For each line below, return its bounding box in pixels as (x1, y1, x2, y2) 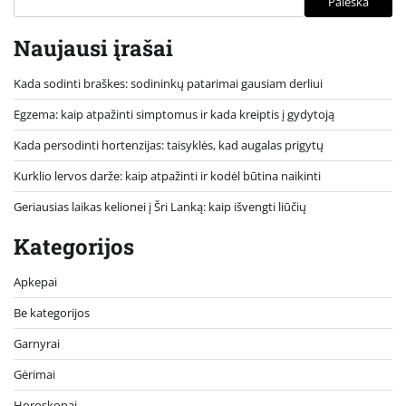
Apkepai (14, 274, 57, 291)
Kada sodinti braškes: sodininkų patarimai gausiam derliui (14, 75, 323, 92)
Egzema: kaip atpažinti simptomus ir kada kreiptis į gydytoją (14, 106, 334, 123)
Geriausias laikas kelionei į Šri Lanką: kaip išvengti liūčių (14, 198, 306, 216)
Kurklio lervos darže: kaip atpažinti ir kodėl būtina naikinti (14, 168, 321, 185)
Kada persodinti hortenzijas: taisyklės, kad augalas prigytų (14, 137, 324, 154)
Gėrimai (14, 366, 55, 383)
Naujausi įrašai (14, 34, 173, 63)
